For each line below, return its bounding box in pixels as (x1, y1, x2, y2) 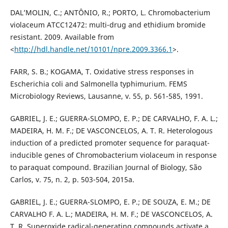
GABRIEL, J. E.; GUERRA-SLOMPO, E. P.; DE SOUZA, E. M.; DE (10, 197, 211, 207)
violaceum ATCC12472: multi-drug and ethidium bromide (10, 20, 206, 30)
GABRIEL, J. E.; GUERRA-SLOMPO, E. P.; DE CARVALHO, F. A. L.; (10, 113, 218, 124)
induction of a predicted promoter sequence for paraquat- (10, 138, 210, 148)
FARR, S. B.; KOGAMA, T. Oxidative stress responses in (10, 67, 194, 77)
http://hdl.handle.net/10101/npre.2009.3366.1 (14, 44, 173, 54)
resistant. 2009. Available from (10, 32, 114, 42)
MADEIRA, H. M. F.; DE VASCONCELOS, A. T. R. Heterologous (10, 126, 213, 136)
